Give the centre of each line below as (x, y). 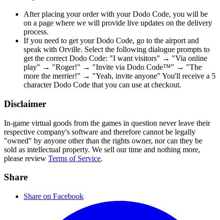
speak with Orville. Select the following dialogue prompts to (117, 50)
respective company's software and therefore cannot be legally (100, 132)
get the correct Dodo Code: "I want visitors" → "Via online (115, 58)
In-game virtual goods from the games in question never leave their (107, 123)
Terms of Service (74, 158)
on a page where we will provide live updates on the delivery (118, 23)
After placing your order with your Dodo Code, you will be (116, 14)
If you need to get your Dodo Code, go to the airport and (111, 41)
